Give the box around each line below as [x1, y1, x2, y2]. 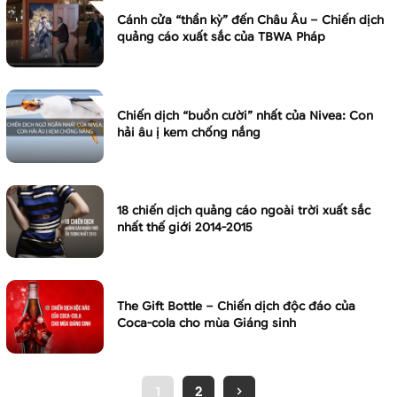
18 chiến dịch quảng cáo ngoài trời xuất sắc [117, 203, 370, 219]
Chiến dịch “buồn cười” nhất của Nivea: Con [117, 107, 373, 123]
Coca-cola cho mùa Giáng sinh [117, 315, 296, 331]
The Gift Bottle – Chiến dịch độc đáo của [117, 298, 355, 314]
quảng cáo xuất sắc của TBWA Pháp [117, 29, 325, 45]
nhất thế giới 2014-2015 [117, 220, 253, 236]
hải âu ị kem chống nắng [117, 124, 261, 140]
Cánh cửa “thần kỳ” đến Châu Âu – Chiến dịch [117, 12, 384, 28]
